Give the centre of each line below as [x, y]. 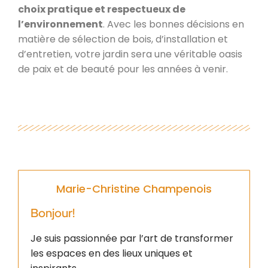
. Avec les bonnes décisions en [173, 24]
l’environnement [60, 24]
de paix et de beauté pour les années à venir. [123, 69]
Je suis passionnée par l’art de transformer [132, 238]
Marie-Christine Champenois [134, 188]
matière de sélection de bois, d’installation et [123, 39]
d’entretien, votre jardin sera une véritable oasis [130, 54]
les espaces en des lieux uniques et [112, 253]
